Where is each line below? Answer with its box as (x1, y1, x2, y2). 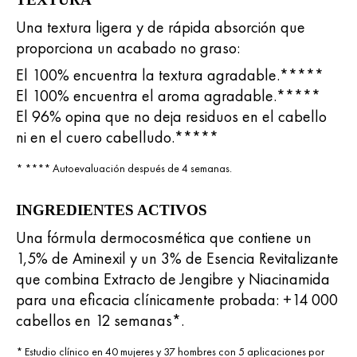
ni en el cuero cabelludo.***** (16, 126, 218, 147)
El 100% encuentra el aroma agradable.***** (16, 84, 320, 106)
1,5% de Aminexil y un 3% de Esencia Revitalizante (16, 247, 339, 269)
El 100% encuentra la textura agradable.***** (16, 64, 324, 85)
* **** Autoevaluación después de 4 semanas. (16, 160, 232, 175)
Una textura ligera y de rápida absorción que (16, 16, 305, 37)
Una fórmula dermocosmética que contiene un (16, 226, 312, 248)
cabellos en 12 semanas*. (16, 309, 184, 331)
